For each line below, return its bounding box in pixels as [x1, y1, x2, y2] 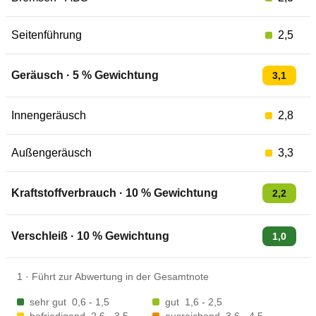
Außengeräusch [11, 147, 92, 159]
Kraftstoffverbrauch [11, 187, 116, 199]
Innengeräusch [11, 109, 86, 121]
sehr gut [30, 296, 66, 308]
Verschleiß [11, 230, 68, 242]
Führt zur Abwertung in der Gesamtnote [32, 271, 209, 282]
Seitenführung [11, 29, 82, 41]
